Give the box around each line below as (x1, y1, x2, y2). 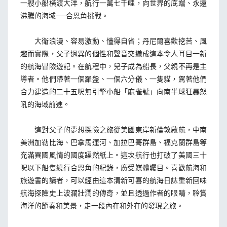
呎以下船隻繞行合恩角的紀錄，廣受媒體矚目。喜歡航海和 (20, 162, 207, 172)
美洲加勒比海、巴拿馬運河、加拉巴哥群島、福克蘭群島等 (20, 137, 207, 147)
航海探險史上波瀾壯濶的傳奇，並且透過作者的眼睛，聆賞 (20, 187, 207, 198)
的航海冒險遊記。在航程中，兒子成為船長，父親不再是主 (20, 61, 207, 71)
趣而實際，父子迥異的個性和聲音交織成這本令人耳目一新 (20, 48, 207, 58)
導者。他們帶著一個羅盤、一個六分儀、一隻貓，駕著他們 (20, 73, 207, 84)
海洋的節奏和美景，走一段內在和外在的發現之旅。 (20, 200, 183, 210)
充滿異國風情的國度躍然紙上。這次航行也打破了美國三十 (20, 149, 207, 160)
